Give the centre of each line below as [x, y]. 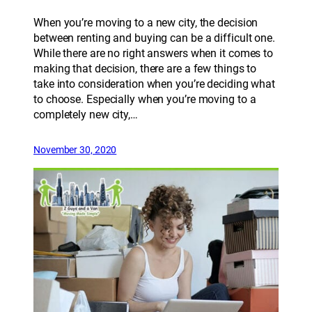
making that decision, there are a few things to [145, 69]
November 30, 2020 [75, 150]
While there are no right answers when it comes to [154, 54]
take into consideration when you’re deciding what [155, 84]
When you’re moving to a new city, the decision [146, 23]
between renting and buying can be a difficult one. [154, 38]
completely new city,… [86, 115]
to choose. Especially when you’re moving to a [145, 100]
